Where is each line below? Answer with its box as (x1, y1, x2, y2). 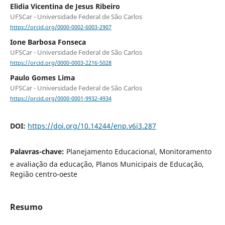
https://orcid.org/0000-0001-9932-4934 (10, 95, 111, 102)
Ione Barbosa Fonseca (10, 37, 86, 47)
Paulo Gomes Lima (10, 73, 75, 83)
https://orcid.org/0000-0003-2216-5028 (10, 59, 111, 67)
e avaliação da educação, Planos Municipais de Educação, (10, 159, 204, 169)
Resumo (10, 201, 43, 212)
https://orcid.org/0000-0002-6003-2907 (10, 24, 111, 31)
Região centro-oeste (10, 169, 77, 179)
